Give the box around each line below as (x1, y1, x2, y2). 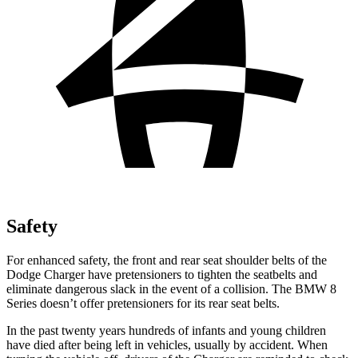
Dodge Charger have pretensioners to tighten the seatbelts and (6, 267, 317, 281)
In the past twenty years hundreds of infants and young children (6, 323, 326, 337)
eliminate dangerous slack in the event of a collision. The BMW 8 (6, 281, 336, 296)
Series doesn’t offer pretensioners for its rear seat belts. (6, 296, 280, 310)
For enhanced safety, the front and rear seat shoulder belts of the (6, 253, 327, 267)
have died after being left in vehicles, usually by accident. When (6, 337, 328, 352)
